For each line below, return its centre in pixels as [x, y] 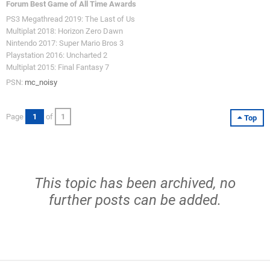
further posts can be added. [135, 200]
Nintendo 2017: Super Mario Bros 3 [65, 43]
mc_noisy [41, 82]
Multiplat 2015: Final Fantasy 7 [58, 67]
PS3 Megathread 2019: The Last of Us [71, 19]
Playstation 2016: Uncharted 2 [57, 55]
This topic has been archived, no [135, 183]
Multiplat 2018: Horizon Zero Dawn [64, 31]
